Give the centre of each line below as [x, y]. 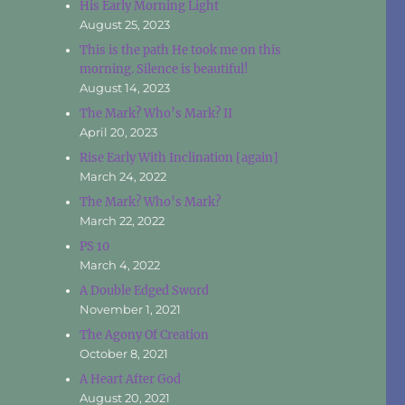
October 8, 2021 [124, 353]
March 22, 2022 [122, 220]
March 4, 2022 [120, 264]
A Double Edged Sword [145, 290]
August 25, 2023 [125, 24]
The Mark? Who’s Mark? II [156, 113]
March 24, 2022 [123, 176]
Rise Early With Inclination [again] [179, 157]
